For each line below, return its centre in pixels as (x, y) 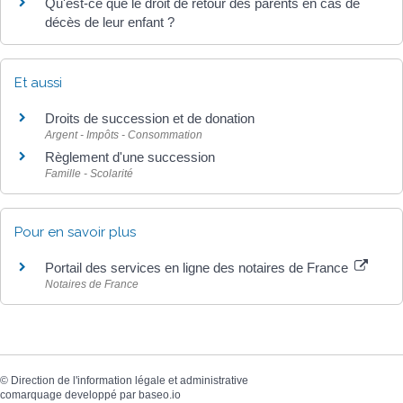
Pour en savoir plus (75, 232)
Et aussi (38, 82)
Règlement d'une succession (130, 157)
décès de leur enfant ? (110, 22)
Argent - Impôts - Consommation (124, 134)
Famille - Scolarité (89, 173)
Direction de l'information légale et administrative (130, 381)
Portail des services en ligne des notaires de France (198, 268)
